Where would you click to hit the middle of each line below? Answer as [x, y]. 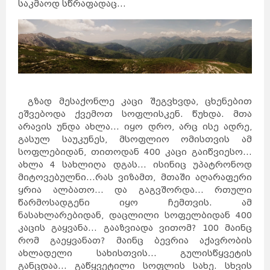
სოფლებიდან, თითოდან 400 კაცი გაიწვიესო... [135, 152]
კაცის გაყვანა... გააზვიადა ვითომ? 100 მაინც [135, 228]
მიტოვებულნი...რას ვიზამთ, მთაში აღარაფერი [135, 177]
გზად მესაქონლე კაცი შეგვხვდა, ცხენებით [135, 101]
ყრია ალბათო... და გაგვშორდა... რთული [135, 190]
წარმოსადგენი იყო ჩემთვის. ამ [135, 202]
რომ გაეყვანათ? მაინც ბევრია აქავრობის [135, 240]
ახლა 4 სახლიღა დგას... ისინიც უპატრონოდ [135, 165]
